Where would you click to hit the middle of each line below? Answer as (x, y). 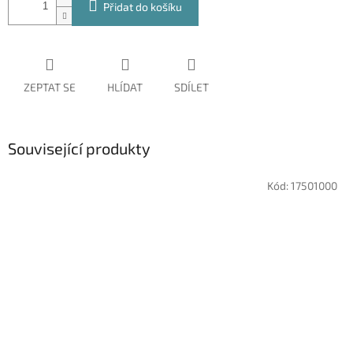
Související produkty (79, 149)
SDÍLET (191, 87)
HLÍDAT (125, 87)
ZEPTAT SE (50, 87)
